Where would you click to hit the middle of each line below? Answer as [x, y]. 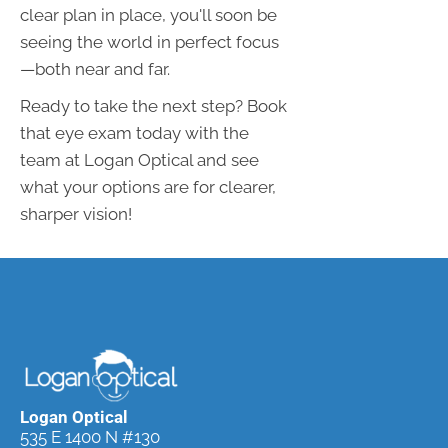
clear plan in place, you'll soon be [148, 14]
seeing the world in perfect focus [149, 41]
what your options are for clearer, [148, 186]
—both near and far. [95, 68]
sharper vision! [76, 213]
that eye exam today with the [134, 132]
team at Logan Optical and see [139, 159]
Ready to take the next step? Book [153, 105]
